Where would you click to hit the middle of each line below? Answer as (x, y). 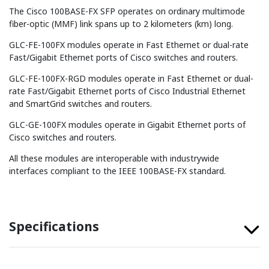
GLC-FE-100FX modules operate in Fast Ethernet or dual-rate (129, 45)
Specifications (54, 227)
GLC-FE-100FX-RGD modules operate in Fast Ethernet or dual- (131, 79)
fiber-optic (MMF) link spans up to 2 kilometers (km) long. (121, 24)
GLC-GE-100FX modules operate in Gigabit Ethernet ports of (127, 125)
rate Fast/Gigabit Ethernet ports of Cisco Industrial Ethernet (127, 91)
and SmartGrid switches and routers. (80, 104)
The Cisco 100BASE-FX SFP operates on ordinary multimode (127, 11)
